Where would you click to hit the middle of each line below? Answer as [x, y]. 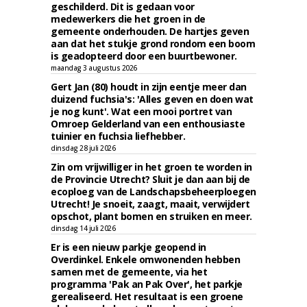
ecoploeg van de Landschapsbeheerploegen [153, 192]
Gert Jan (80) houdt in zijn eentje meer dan [149, 87]
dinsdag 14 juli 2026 [83, 228]
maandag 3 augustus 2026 [94, 68]
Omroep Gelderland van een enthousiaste [148, 124]
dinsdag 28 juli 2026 [83, 148]
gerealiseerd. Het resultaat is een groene [147, 296]
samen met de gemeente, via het [129, 272]
